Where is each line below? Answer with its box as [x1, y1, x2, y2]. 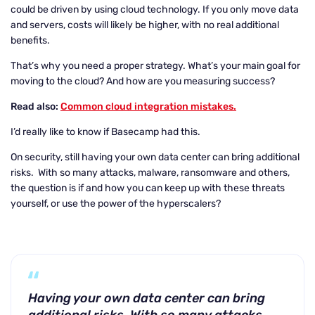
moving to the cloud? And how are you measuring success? [11, 75, 275, 87]
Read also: [11, 101, 60, 112]
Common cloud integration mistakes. [60, 101, 236, 112]
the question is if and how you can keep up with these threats [11, 182, 285, 194]
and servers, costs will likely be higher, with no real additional [11, 19, 279, 31]
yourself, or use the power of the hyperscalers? [11, 198, 221, 210]
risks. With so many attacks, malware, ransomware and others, [11, 167, 290, 179]
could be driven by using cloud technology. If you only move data [11, 4, 299, 15]
